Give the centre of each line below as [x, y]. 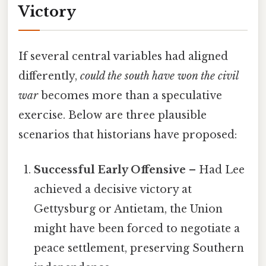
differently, [49, 76]
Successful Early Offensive [110, 170]
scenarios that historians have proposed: [128, 134]
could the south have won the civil [159, 76]
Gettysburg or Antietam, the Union [129, 209]
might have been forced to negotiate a [137, 228]
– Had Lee [216, 170]
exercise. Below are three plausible [113, 115]
